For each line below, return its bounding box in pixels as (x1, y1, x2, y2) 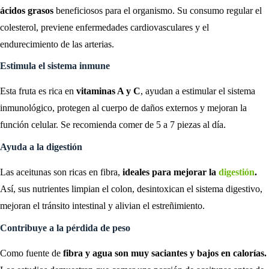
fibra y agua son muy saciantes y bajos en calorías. (61, 247, 267, 258)
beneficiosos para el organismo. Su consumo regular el (56, 5, 262, 16)
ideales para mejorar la (122, 167, 216, 178)
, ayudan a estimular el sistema (141, 86, 255, 97)
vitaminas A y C (76, 86, 141, 97)
